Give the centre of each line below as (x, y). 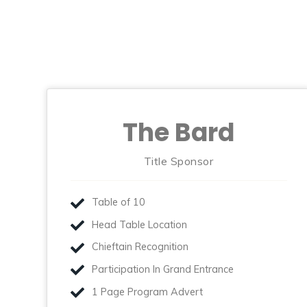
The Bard (179, 132)
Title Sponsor (179, 161)
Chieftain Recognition (140, 247)
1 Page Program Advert (147, 292)
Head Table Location (139, 224)
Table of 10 (118, 202)
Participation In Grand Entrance (162, 269)
